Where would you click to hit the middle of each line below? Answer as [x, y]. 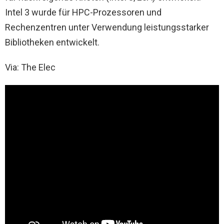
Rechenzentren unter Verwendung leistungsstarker [107, 27]
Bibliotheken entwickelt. [52, 42]
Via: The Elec [30, 67]
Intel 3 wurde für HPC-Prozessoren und [83, 12]
